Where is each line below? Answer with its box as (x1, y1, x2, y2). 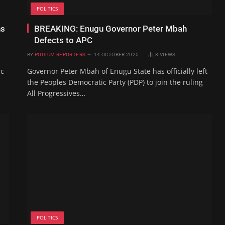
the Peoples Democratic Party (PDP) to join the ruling (27, 77, 203, 87)
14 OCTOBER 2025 (93, 51, 139, 57)
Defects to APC (34, 35, 92, 45)
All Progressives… (27, 88, 85, 98)
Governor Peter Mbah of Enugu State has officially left (27, 66, 207, 76)
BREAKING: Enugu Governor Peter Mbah (34, 23, 187, 34)
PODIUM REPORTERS (34, 51, 86, 57)
